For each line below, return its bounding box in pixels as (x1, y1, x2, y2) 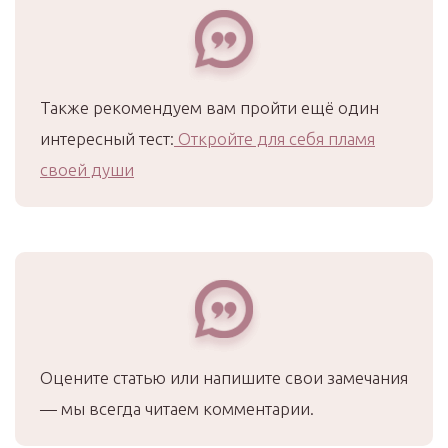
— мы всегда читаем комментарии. (40, 398, 314, 418)
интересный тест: (40, 128, 174, 148)
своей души (40, 159, 134, 179)
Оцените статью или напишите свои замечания (40, 367, 408, 387)
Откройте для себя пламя (174, 128, 375, 148)
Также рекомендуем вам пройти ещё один (40, 97, 379, 117)
